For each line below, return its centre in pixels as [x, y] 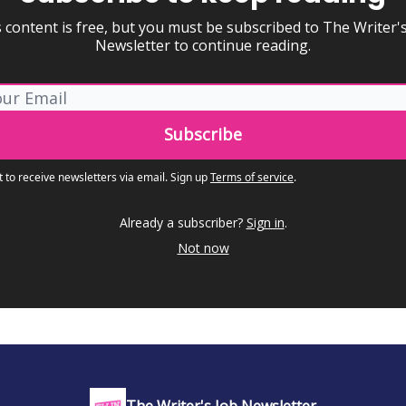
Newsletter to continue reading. [203, 45]
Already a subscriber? [181, 222]
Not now [203, 248]
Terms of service [252, 177]
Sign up [189, 177]
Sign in [265, 222]
